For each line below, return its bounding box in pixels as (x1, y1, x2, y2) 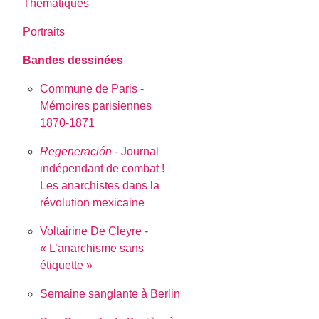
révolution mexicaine (40, 196, 145, 209)
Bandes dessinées (23, 53, 124, 66)
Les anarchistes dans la (40, 179, 160, 192)
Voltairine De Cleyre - (40, 224, 149, 237)
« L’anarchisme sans (40, 241, 145, 254)
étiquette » (40, 258, 93, 271)
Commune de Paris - (40, 82, 145, 95)
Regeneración (40, 145, 113, 157)
